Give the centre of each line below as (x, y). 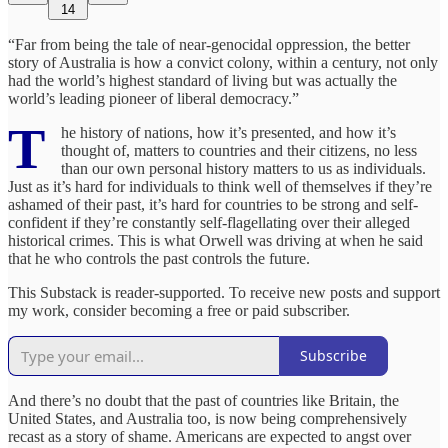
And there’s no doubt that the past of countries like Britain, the (203, 400)
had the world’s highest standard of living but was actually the (202, 80)
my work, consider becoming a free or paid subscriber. (179, 310)
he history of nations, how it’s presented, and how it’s (228, 132)
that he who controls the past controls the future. (159, 258)
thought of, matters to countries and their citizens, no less (239, 150)
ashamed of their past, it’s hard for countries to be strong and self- (213, 204)
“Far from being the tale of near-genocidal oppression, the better (209, 44)
